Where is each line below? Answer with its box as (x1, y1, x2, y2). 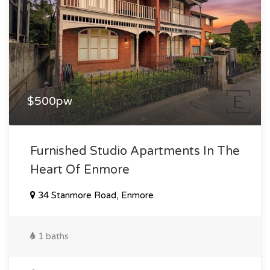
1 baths (36, 230, 69, 242)
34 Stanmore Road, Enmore (36, 189, 154, 201)
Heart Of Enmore (30, 162, 130, 177)
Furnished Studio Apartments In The (30, 143, 240, 159)
